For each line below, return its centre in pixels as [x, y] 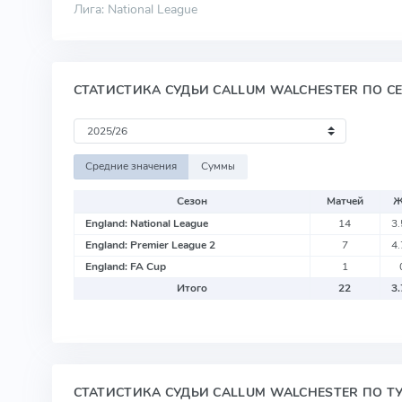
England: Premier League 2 [150, 245]
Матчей [345, 201]
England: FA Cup [125, 266]
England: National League [146, 223]
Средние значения [131, 166]
